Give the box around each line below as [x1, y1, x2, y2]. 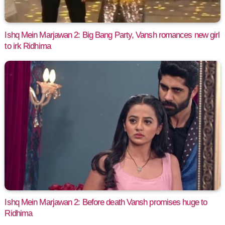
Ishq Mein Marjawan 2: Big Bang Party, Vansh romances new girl [5, 30, 220, 40]
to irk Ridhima [5, 41, 51, 51]
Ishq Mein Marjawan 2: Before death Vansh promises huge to [5, 197, 207, 207]
